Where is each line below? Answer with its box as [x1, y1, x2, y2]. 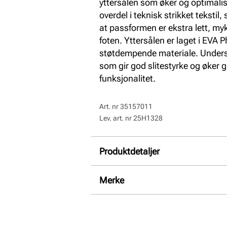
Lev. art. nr [99, 114, 133, 122]
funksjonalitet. [99, 73, 156, 84]
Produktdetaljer [99, 145, 160, 157]
